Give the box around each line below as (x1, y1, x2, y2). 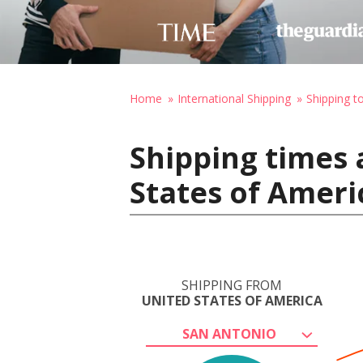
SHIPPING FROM (181, 276, 282, 294)
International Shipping (177, 91, 291, 106)
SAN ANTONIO (182, 325, 276, 343)
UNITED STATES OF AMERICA (141, 292, 322, 310)
